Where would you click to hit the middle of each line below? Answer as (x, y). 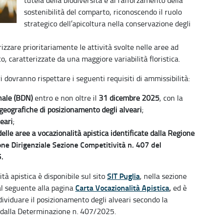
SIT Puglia (123, 176)
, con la (171, 98)
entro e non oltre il (66, 98)
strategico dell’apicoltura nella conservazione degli (107, 23)
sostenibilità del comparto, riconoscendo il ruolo (103, 12)
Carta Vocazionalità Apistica (122, 187)
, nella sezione (163, 176)
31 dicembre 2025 (129, 98)
